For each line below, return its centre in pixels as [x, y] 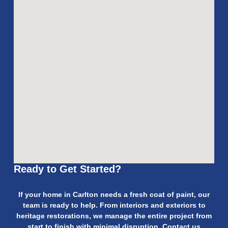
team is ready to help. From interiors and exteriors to [114, 205]
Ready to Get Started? [68, 169]
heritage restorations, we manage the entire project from [114, 216]
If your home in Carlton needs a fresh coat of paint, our [114, 194]
